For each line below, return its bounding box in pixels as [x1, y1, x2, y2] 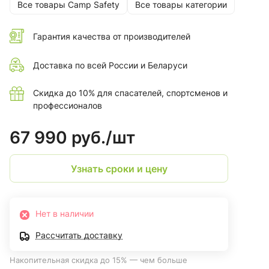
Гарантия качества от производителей [33, 31, 190, 41]
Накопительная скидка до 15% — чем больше [10, 255, 187, 265]
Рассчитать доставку [35, 230, 122, 241]
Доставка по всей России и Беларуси [33, 59, 187, 70]
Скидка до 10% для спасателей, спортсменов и [33, 88, 228, 98]
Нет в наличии [35, 208, 94, 219]
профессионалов [33, 100, 102, 111]
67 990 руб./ [10, 127, 112, 148]
